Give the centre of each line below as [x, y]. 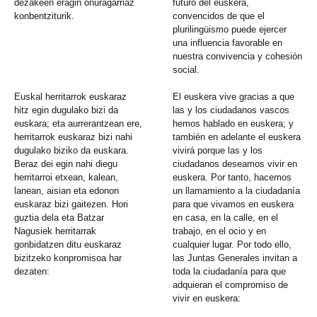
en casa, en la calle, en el [226, 218]
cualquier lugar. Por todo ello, [232, 245]
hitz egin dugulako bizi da [66, 110]
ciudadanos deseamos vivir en [235, 164]
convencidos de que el [219, 16]
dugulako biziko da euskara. [71, 151]
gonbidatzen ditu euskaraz [68, 245]
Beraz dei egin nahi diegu [66, 164]
